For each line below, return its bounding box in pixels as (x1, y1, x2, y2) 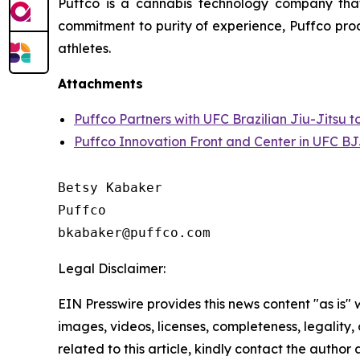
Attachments (58, 76, 143, 92)
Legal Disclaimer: (58, 260, 166, 276)
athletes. (58, 40, 111, 56)
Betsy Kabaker (58, 180, 162, 195)
